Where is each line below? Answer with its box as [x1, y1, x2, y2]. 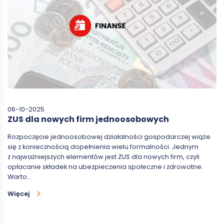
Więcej [7, 189, 30, 198]
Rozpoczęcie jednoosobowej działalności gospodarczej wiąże [7, 132, 210, 141]
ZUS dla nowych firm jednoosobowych [7, 113, 169, 125]
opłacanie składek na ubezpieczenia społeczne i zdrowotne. [7, 162, 203, 171]
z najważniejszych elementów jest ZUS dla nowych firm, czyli [7, 152, 199, 161]
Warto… [7, 172, 31, 181]
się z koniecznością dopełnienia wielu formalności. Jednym [7, 142, 198, 151]
